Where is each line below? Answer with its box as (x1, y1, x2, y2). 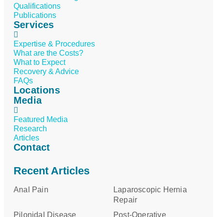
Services (14, 19, 54, 31)
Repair (113, 196, 138, 204)
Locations (14, 85, 60, 96)
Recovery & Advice (14, 67, 79, 76)
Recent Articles (14, 165, 90, 177)
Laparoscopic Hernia (113, 186, 187, 194)
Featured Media (14, 115, 68, 124)
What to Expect (14, 58, 65, 67)
